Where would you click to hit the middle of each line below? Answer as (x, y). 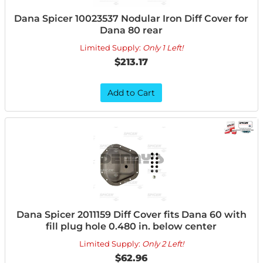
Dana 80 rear (131, 30)
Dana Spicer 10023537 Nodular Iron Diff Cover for (131, 18)
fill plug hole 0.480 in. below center (131, 226)
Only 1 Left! (163, 48)
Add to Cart (131, 93)
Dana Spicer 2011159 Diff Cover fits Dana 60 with (131, 215)
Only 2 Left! (163, 244)
